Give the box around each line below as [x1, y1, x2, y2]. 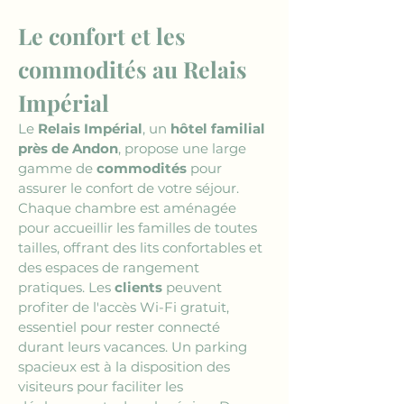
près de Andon [18, 140, 118, 157]
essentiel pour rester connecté [18, 318, 224, 335]
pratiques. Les [18, 279, 115, 296]
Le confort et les [18, 21, 191, 50]
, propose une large [118, 140, 250, 157]
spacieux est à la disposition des [18, 358, 234, 375]
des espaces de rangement [18, 259, 203, 276]
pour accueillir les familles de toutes [18, 219, 261, 236]
